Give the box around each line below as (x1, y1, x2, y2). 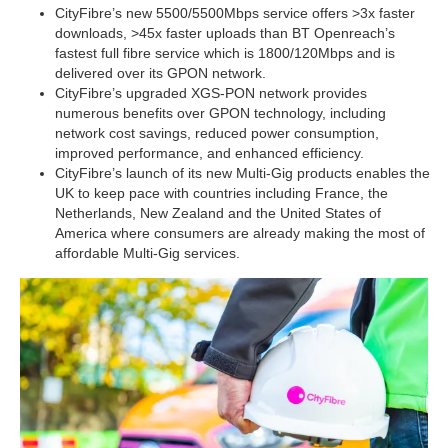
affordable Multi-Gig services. (55, 245, 240, 262)
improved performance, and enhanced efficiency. (55, 145, 364, 162)
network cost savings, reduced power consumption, (55, 125, 379, 142)
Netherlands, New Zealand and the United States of (55, 205, 381, 222)
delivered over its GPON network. (55, 65, 266, 82)
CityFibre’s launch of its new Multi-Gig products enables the (55, 165, 430, 182)
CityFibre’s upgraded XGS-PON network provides (55, 85, 367, 102)
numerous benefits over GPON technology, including (55, 105, 386, 122)
